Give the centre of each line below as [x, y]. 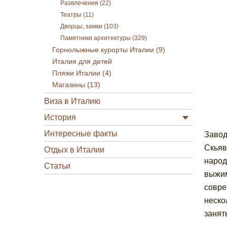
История [60, 117]
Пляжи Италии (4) [82, 73]
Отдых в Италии [74, 150]
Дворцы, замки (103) [89, 26]
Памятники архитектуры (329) [104, 38]
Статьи [57, 166]
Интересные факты [81, 134]
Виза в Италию [72, 101]
